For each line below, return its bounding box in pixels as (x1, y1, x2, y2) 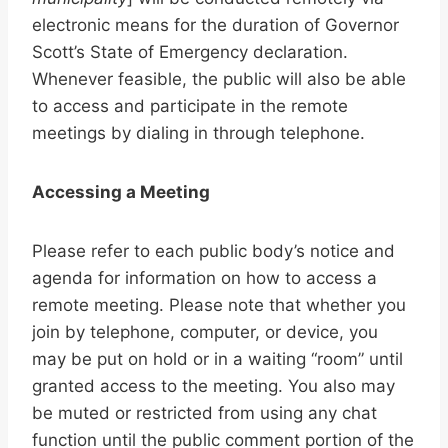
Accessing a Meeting (32, 182, 210, 203)
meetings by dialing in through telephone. (32, 123, 365, 144)
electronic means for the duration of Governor (32, 15, 399, 36)
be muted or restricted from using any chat (32, 403, 377, 424)
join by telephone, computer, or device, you (32, 322, 378, 343)
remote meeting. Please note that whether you (32, 295, 406, 316)
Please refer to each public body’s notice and (32, 241, 395, 262)
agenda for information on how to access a (32, 268, 377, 289)
